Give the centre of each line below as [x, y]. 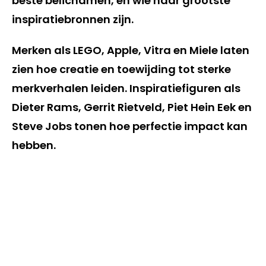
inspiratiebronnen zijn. [73, 19]
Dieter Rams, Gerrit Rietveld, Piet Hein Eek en [132, 107]
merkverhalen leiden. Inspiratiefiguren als [126, 88]
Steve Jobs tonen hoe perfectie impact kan [130, 126]
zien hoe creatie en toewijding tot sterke [121, 69]
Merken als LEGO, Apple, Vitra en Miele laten [131, 50]
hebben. [34, 145]
